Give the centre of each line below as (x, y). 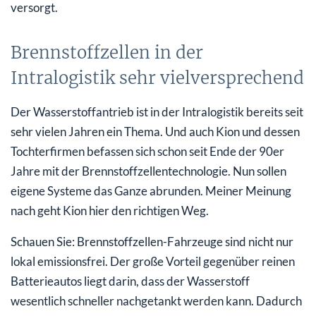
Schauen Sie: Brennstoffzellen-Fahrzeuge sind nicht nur (152, 241)
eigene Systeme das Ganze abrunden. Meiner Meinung (151, 190)
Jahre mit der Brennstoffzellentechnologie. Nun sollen (148, 171)
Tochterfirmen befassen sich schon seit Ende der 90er (147, 151)
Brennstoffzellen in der (107, 52)
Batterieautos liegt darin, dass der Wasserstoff (130, 281)
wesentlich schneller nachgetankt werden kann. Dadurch (156, 300)
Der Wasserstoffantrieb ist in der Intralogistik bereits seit (157, 111)
